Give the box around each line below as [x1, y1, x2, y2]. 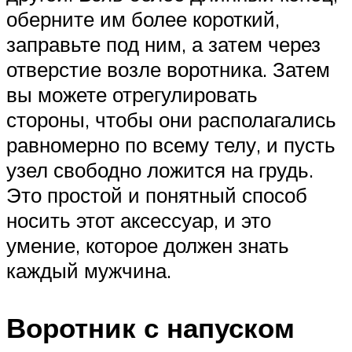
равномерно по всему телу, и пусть [6, 131, 335, 157]
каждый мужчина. [6, 257, 171, 283]
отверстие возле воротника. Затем [6, 56, 330, 82]
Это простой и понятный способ [6, 181, 307, 207]
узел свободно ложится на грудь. [6, 156, 313, 182]
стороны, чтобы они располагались [6, 106, 336, 132]
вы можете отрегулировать [6, 81, 258, 107]
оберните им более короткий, [6, 5, 280, 31]
